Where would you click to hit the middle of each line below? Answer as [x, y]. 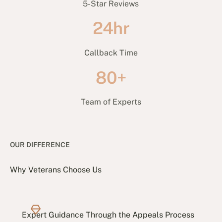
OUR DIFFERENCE [40, 144]
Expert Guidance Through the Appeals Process [108, 215]
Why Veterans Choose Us [56, 170]
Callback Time [111, 53]
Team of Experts [111, 102]
